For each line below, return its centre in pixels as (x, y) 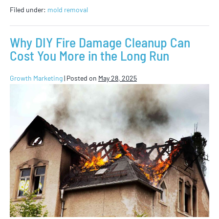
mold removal (68, 9)
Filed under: (28, 9)
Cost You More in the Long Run (89, 55)
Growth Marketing (36, 78)
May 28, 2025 (118, 78)
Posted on (82, 78)
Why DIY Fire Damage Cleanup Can (100, 42)
